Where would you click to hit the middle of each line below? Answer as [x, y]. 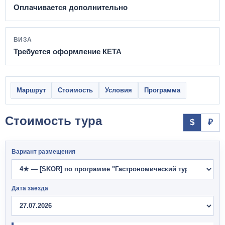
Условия [119, 90]
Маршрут [31, 90]
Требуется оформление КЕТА [68, 51]
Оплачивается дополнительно [71, 7]
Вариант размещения [43, 151]
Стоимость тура [53, 121]
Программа [162, 90]
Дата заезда [30, 188]
